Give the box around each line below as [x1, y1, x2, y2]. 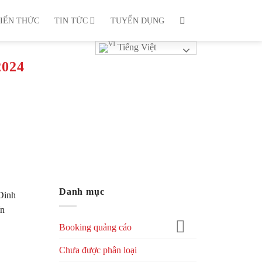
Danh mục [59, 187, 105, 196]
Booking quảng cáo [59, 222, 132, 233]
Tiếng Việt [115, 42, 156, 52]
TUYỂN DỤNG [111, 16, 164, 25]
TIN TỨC [54, 16, 88, 25]
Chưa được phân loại [59, 245, 137, 256]
